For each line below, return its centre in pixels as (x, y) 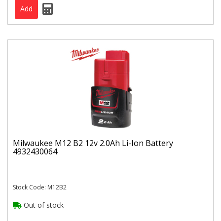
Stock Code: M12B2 (40, 187)
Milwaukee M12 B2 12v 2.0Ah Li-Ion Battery (93, 143)
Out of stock (43, 205)
